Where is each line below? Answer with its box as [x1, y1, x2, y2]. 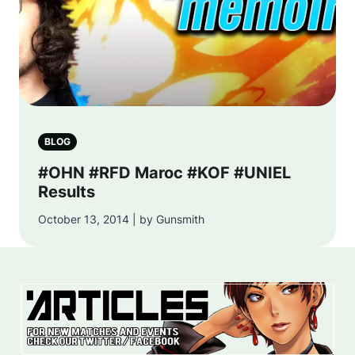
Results [38, 182, 95, 201]
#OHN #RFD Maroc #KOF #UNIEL [38, 163, 291, 182]
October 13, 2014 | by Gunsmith [38, 212, 204, 226]
